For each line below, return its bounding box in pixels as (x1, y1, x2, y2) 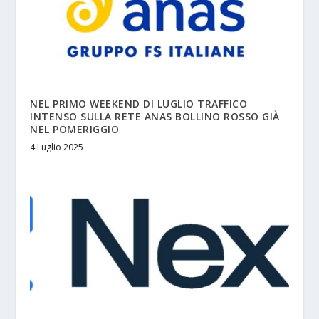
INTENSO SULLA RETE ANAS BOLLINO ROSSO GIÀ (30, 110, 280, 124)
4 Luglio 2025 (30, 141, 84, 154)
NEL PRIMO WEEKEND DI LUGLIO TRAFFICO (30, 97, 248, 111)
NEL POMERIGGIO (30, 122, 120, 137)
